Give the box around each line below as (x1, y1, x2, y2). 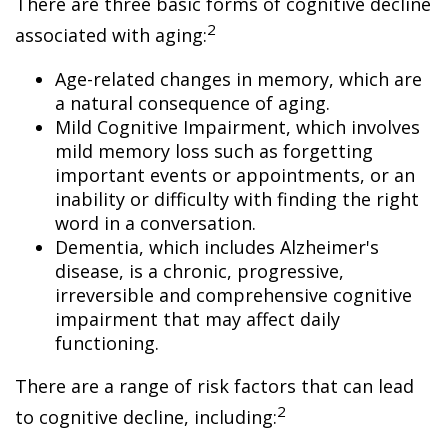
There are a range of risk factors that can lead (15, 374, 414, 398)
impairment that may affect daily (55, 307, 340, 331)
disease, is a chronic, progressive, (55, 259, 344, 283)
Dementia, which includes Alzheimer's (55, 235, 379, 259)
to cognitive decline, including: (15, 405, 277, 429)
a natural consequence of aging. (55, 91, 330, 115)
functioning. (55, 331, 159, 355)
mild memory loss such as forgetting (55, 139, 373, 163)
